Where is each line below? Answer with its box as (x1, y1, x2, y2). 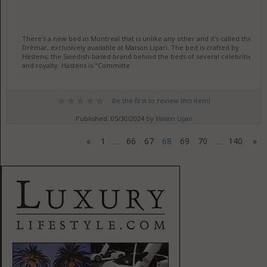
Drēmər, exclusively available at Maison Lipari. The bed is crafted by (21, 43, 239, 52)
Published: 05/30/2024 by (75, 114, 156, 123)
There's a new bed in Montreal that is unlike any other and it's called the (21, 34, 252, 43)
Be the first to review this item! (111, 96, 210, 105)
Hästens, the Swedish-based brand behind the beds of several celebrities (21, 52, 255, 61)
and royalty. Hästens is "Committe (21, 61, 130, 70)
